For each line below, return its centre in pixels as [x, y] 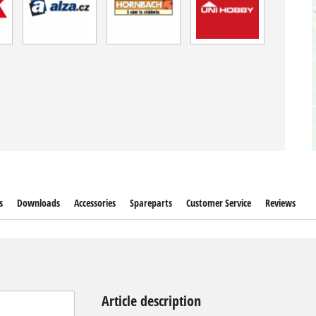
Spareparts [151, 202]
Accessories [95, 202]
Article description [151, 301]
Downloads [38, 202]
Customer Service [219, 202]
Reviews [281, 202]
